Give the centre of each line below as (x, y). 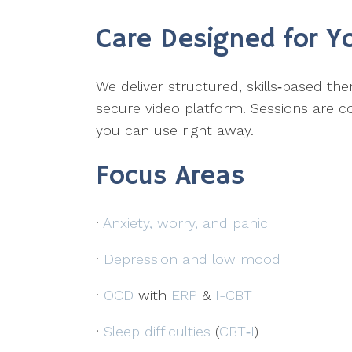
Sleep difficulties (157, 332)
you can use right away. (175, 130)
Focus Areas (170, 177)
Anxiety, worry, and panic (185, 223)
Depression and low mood (192, 259)
